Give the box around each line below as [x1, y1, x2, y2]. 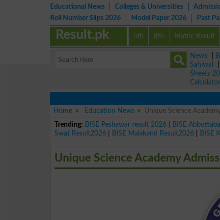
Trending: [55, 120, 83, 128]
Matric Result [174, 32, 215, 40]
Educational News [50, 3, 105, 10]
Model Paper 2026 [131, 14, 187, 22]
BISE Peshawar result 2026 [85, 120, 167, 128]
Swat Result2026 [55, 129, 107, 137]
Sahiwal [190, 61, 213, 68]
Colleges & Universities [115, 3, 183, 10]
